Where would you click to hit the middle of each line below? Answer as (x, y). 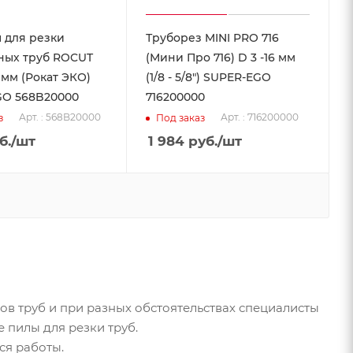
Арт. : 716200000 (260, 117)
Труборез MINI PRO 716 (213, 38)
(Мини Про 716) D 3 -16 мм (221, 58)
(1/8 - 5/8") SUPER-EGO (209, 78)
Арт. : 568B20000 (59, 117)
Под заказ (181, 117)
